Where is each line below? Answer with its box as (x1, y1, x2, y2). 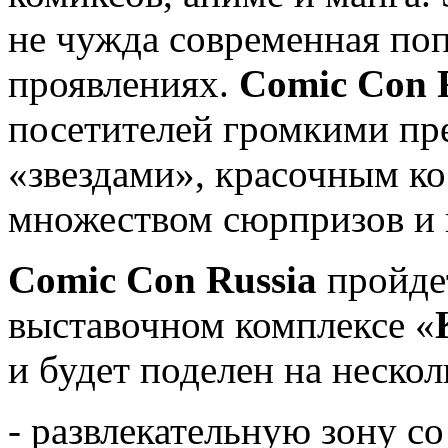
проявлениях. (8, 61, 239, 105)
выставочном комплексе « (8, 302, 435, 346)
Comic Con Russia (8, 257, 327, 301)
